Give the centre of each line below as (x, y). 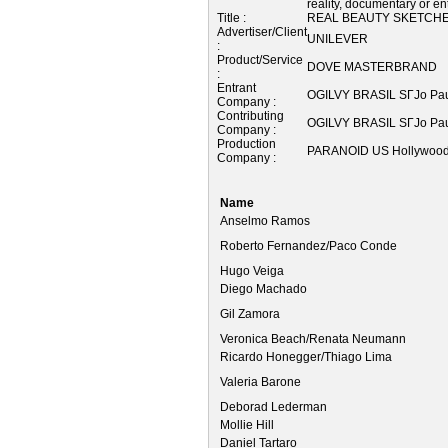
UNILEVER (337, 38)
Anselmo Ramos (265, 220)
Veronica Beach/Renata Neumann (313, 338)
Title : (231, 17)
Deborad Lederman (273, 406)
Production (246, 143)
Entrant (236, 87)
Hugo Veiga (252, 270)
